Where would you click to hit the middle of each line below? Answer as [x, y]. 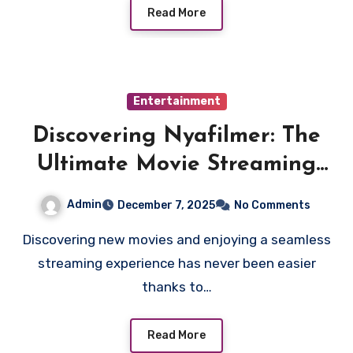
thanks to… [176, 286]
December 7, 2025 [166, 205]
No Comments [272, 205]
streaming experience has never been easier [176, 263]
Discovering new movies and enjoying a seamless [27, 239]
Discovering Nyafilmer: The [176, 136]
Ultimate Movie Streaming [176, 165]
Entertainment [176, 101]
